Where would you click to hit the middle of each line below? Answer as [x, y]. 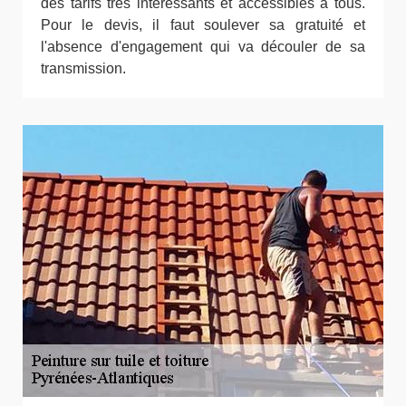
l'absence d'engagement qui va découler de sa [203, 47]
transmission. [83, 68]
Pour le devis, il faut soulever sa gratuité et [203, 25]
